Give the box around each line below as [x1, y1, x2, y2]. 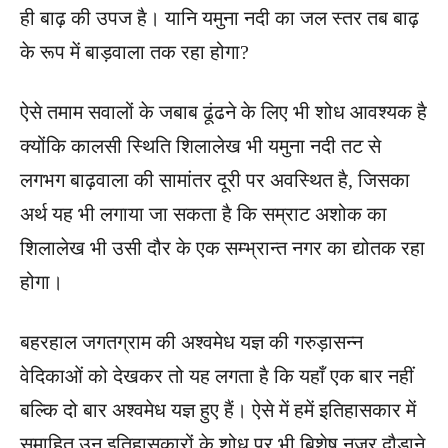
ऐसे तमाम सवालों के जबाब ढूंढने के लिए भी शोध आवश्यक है [20, 100, 427, 123]
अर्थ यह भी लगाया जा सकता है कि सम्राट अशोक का [20, 202, 387, 225]
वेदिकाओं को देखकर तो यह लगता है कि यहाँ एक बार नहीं [20, 364, 414, 387]
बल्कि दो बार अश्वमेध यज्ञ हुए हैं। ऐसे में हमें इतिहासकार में [20, 398, 416, 421]
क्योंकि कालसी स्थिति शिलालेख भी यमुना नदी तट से [20, 134, 381, 157]
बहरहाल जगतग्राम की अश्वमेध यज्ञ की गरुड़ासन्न [20, 330, 363, 353]
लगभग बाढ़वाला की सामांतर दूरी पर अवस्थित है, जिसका [20, 168, 410, 191]
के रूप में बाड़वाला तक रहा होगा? [20, 40, 249, 63]
